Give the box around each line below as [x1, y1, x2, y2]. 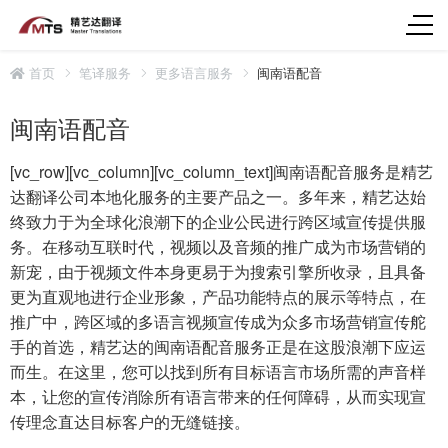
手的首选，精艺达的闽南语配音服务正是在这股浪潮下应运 [10, 334, 426, 358]
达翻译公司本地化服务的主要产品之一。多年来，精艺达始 [10, 184, 426, 208]
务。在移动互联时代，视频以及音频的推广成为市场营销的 [10, 234, 426, 258]
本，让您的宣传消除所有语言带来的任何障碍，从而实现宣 [10, 384, 426, 408]
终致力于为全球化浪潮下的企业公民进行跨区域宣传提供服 [10, 209, 426, 233]
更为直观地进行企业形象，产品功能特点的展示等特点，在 [10, 284, 426, 308]
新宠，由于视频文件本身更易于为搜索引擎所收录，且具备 [10, 259, 426, 283]
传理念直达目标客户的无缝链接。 [10, 409, 250, 433]
